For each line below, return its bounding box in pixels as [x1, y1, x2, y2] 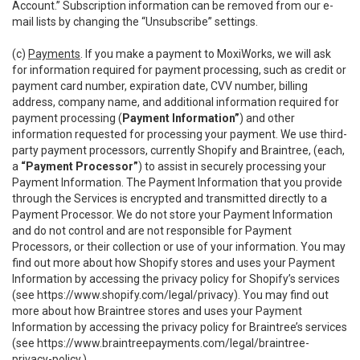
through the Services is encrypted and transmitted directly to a [12, 192, 327, 205]
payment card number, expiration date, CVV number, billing [12, 80, 308, 92]
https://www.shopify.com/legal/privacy [37, 288, 234, 301]
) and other [239, 112, 295, 125]
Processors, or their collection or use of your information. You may [12, 240, 346, 253]
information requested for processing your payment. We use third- [12, 128, 347, 141]
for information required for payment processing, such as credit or [12, 63, 346, 76]
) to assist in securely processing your [138, 160, 326, 173]
